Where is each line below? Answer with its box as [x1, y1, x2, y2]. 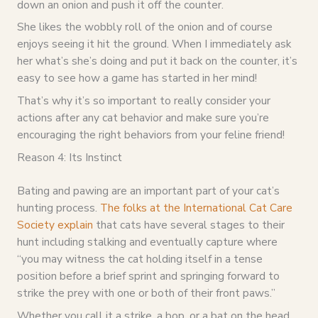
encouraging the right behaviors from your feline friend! [16, 127, 285, 143]
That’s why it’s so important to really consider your [16, 93, 270, 109]
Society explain [16, 217, 93, 233]
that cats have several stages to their [92, 217, 285, 233]
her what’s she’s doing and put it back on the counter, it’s [16, 53, 297, 69]
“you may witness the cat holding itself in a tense [16, 251, 263, 267]
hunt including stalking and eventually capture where [16, 234, 278, 250]
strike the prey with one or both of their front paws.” [16, 285, 275, 301]
